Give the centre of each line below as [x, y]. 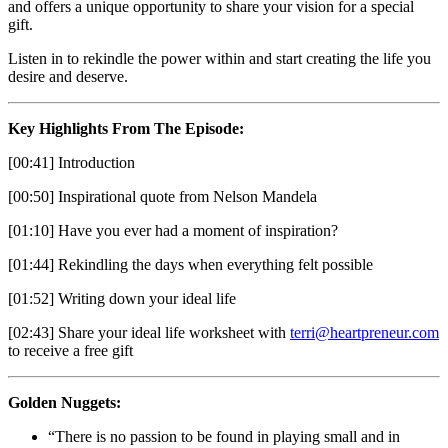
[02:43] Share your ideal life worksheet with [149, 332]
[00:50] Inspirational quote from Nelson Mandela [162, 196]
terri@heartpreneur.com [364, 332]
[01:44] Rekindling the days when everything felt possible [190, 264]
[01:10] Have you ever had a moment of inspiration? [173, 230]
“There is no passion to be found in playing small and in [224, 436]
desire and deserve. [68, 76]
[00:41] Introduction [71, 162]
